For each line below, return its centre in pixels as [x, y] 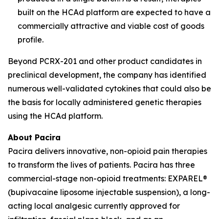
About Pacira [34, 137]
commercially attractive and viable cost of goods [111, 26]
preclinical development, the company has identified [107, 75]
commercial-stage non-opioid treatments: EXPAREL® [108, 178]
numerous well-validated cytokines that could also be [109, 88]
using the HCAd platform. [55, 116]
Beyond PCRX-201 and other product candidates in [105, 61]
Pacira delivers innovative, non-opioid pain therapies [108, 151]
